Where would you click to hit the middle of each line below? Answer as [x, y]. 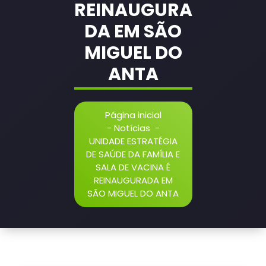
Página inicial [133, 115]
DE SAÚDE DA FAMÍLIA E [133, 154]
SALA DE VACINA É [133, 167]
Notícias [132, 128]
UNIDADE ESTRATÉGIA [133, 141]
